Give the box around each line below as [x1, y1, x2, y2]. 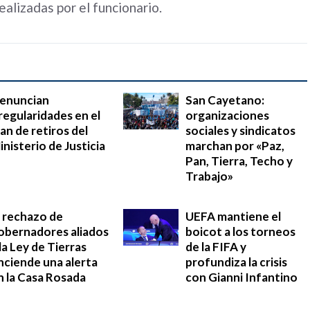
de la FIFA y [185, 239, 246, 254]
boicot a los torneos [185, 224, 295, 239]
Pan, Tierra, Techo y [185, 153, 293, 168]
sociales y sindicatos [185, 122, 295, 138]
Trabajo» [185, 168, 233, 183]
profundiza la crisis [185, 254, 287, 269]
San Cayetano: [185, 92, 264, 107]
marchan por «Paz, [185, 138, 284, 153]
